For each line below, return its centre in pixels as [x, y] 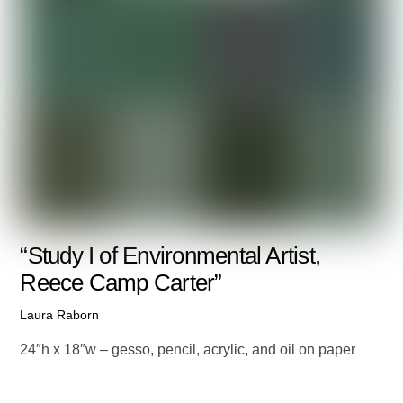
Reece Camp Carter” [121, 282]
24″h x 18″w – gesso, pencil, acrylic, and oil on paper [188, 350]
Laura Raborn [60, 314]
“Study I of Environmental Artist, [170, 255]
